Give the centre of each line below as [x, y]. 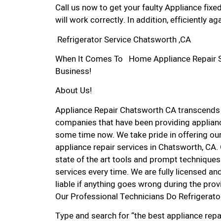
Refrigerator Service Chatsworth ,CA [123, 39]
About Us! [74, 91]
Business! [73, 72]
